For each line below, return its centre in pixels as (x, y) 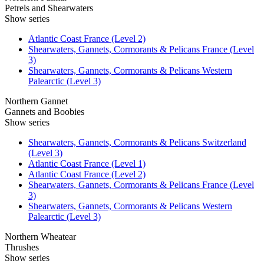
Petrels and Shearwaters (49, 8)
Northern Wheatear (40, 236)
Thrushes (22, 247)
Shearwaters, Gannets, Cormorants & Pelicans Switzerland (137, 142)
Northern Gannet (36, 101)
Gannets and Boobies (44, 111)
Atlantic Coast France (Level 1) (87, 163)
